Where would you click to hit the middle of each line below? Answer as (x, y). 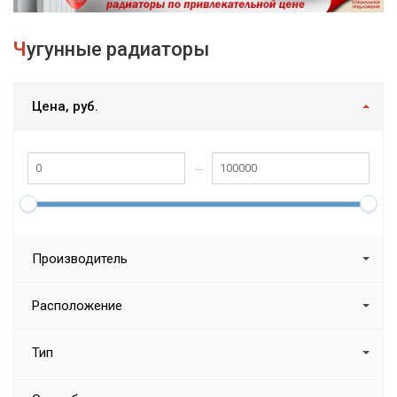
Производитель (80, 258)
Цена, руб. (65, 106)
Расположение (77, 305)
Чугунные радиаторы (118, 49)
